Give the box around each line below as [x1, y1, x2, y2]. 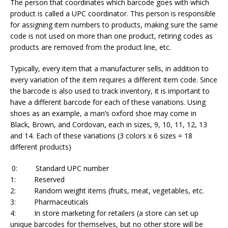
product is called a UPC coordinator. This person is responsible [10, 8, 216, 18]
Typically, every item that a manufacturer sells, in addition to [10, 63, 209, 73]
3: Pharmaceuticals [10, 196, 89, 207]
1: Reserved [10, 174, 65, 184]
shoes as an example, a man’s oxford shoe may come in [10, 108, 196, 118]
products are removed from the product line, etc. [10, 42, 171, 52]
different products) [10, 141, 71, 152]
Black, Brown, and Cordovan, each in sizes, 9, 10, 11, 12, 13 [10, 119, 207, 129]
